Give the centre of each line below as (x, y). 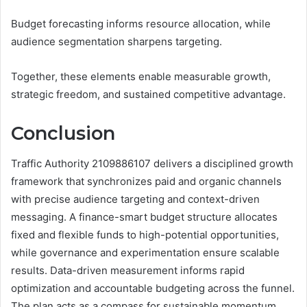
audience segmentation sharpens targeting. (116, 41)
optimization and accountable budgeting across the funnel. (153, 288)
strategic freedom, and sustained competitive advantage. (148, 94)
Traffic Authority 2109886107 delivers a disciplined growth (152, 164)
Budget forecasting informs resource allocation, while (141, 23)
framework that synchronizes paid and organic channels (146, 182)
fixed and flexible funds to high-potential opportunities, (145, 235)
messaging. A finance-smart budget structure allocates (144, 217)
